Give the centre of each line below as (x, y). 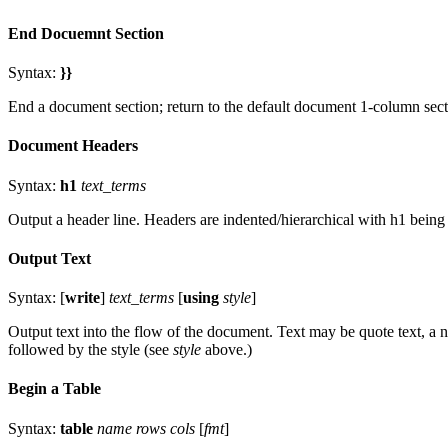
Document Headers (73, 146)
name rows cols (146, 428)
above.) (226, 350)
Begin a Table (54, 389)
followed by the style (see (90, 350)
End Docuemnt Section (86, 33)
